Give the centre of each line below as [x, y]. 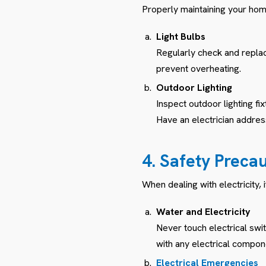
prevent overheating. [199, 68]
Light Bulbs [181, 36]
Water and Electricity [203, 211]
